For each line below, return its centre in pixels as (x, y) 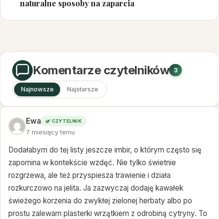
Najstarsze (82, 89)
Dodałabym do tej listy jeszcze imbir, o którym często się (105, 150)
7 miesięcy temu (50, 132)
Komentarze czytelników (101, 70)
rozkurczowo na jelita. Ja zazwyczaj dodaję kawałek (96, 188)
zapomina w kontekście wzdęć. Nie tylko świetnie (92, 163)
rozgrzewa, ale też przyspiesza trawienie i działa (89, 175)
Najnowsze (37, 89)
